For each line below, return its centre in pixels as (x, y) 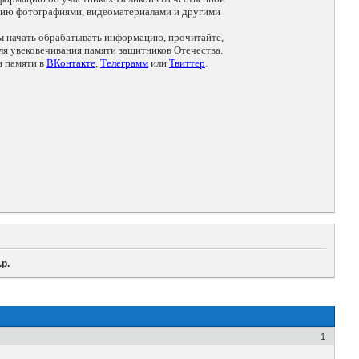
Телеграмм (124, 63)
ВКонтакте (71, 63)
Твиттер (187, 63)
